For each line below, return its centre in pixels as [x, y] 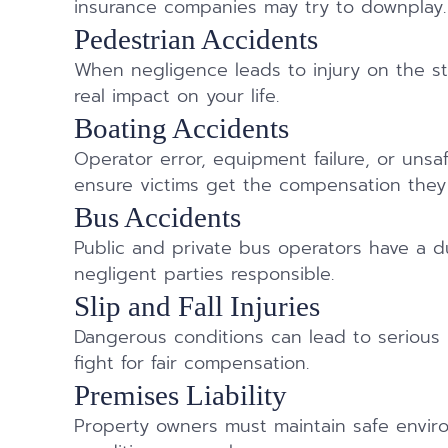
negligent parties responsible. [204, 275]
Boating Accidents [182, 128]
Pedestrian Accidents [196, 39]
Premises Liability [181, 395]
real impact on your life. [177, 97]
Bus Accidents [158, 217]
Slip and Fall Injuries [197, 306]
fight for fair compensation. [192, 364]
